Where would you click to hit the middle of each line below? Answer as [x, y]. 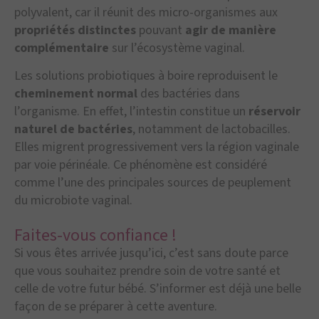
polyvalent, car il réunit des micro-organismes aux [146, 12]
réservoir [274, 111]
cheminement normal [76, 94]
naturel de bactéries [73, 129]
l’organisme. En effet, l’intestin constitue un [131, 111]
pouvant [161, 30]
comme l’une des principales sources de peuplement [153, 183]
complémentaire [62, 48]
